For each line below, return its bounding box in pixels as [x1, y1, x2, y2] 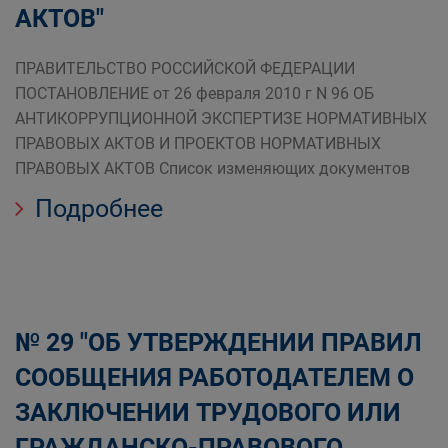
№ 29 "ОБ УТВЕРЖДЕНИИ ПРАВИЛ [15, 328, 422, 357]
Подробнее [29, 194, 163, 223]
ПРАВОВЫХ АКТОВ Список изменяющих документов [15, 159, 410, 178]
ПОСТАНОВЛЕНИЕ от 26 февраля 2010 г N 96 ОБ [15, 84, 374, 103]
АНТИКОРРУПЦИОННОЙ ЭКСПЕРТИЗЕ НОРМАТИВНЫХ [15, 109, 427, 128]
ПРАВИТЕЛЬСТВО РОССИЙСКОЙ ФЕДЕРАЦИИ [15, 59, 355, 78]
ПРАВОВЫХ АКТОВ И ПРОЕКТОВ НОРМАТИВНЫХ [15, 134, 381, 153]
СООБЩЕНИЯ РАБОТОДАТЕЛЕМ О [15, 363, 414, 392]
